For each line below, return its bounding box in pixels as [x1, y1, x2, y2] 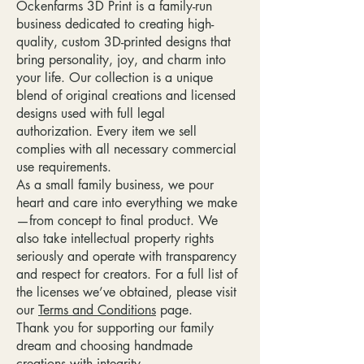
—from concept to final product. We [16, 212, 218, 230]
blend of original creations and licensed [16, 87, 236, 105]
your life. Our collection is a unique [16, 69, 213, 87]
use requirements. [16, 158, 111, 176]
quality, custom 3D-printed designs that [16, 33, 231, 51]
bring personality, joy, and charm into [16, 51, 226, 69]
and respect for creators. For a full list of [16, 266, 237, 284]
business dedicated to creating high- [16, 15, 214, 33]
